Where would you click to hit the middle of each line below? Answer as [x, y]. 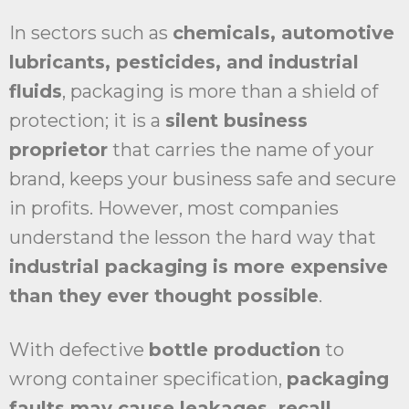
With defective [79, 350]
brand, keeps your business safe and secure [203, 179]
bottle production [235, 350]
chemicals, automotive [283, 33]
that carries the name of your [241, 150]
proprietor [58, 150]
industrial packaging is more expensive [199, 267]
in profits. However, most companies [174, 209]
